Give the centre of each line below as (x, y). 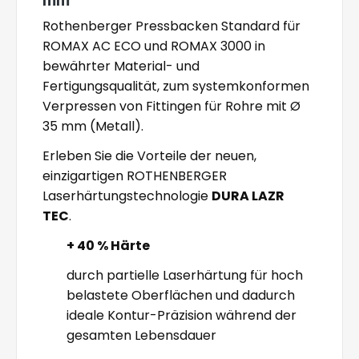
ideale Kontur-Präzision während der (182, 315)
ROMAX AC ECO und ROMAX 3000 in (154, 46)
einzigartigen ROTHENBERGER (135, 175)
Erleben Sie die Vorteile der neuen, (149, 155)
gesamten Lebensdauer (141, 335)
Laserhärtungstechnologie (127, 196)
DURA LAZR (248, 196)
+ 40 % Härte (108, 245)
